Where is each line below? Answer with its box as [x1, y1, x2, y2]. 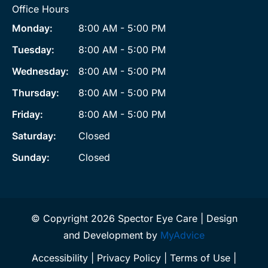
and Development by [63, 229, 160, 241]
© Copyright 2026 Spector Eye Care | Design [31, 212, 237, 224]
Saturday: [12, 130, 56, 142]
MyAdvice [160, 229, 205, 241]
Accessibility [32, 252, 88, 264]
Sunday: [12, 151, 50, 163]
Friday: [12, 108, 43, 120]
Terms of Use [170, 252, 230, 264]
